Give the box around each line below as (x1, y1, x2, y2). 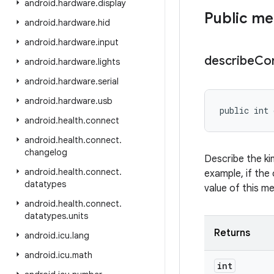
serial (98, 76, 119, 87)
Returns (214, 227, 250, 239)
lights (98, 56, 120, 67)
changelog (24, 147, 67, 158)
